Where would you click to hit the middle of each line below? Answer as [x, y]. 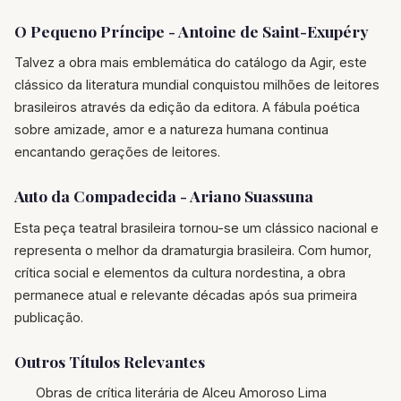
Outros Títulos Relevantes [110, 361]
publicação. [49, 317]
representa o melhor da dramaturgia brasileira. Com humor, [193, 250]
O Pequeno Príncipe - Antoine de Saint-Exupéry [192, 30]
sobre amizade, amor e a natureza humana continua [171, 130]
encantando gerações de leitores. [117, 152]
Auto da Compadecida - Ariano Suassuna [164, 196]
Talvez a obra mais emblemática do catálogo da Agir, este [191, 63]
